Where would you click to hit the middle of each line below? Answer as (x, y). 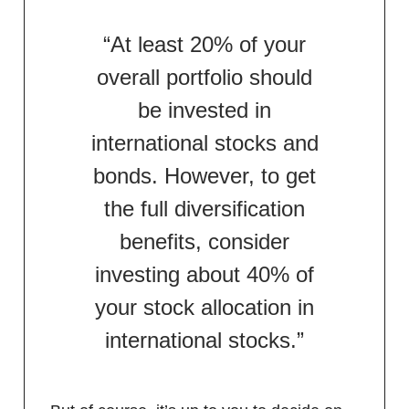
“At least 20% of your (204, 44)
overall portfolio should (204, 77)
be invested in (204, 110)
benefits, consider (204, 241)
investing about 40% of (204, 274)
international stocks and (204, 142)
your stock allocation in (204, 307)
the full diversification (204, 208)
